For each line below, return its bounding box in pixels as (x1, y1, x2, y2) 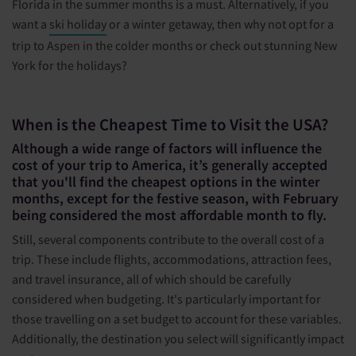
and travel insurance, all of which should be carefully (12, 271, 291, 288)
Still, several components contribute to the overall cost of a (12, 231, 324, 248)
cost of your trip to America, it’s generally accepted (12, 157, 327, 175)
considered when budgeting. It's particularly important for (12, 291, 321, 308)
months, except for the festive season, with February (12, 190, 339, 208)
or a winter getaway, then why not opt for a (106, 16, 334, 32)
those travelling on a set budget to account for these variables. (12, 311, 342, 327)
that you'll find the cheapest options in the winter (12, 173, 320, 192)
